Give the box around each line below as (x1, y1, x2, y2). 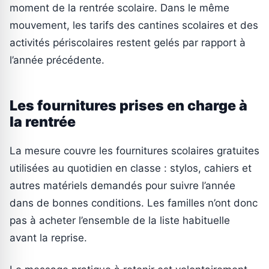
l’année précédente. (10, 53, 104, 66)
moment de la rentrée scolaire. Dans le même (10, 1, 229, 14)
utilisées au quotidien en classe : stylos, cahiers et (10, 162, 252, 174)
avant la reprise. (10, 231, 87, 244)
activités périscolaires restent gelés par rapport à (10, 36, 246, 49)
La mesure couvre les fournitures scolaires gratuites (10, 144, 259, 157)
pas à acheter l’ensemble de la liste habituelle (10, 214, 230, 226)
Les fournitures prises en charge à (10, 97, 247, 114)
